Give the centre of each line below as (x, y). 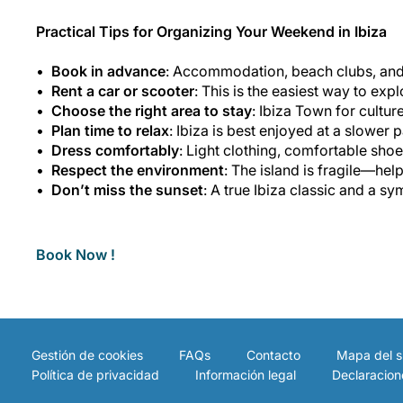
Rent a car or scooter (123, 90)
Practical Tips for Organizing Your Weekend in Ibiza (211, 31)
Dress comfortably (115, 150)
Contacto (273, 354)
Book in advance (108, 71)
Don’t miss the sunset (127, 189)
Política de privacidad (95, 374)
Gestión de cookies (87, 354)
